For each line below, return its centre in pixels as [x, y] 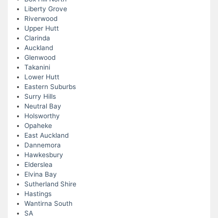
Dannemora [42, 145]
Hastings [38, 194]
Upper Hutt [41, 28]
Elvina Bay [40, 174]
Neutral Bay [43, 106]
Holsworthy [42, 116]
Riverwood [41, 19]
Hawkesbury [44, 155]
